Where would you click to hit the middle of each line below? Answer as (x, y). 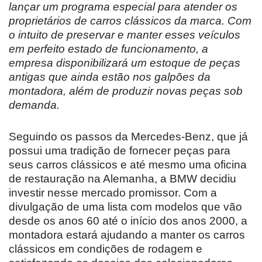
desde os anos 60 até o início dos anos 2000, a (128, 220)
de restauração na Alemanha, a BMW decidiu (123, 178)
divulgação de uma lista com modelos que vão (125, 206)
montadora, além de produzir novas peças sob (126, 91)
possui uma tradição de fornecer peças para (120, 150)
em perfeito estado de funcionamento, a (108, 49)
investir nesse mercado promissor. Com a (113, 192)
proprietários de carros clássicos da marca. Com (130, 20)
